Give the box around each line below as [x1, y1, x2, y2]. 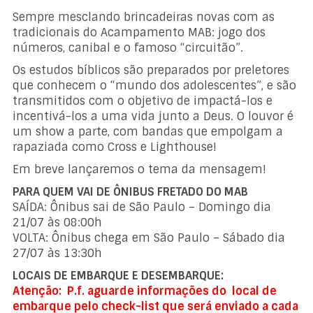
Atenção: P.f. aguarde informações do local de [13, 283, 277, 298]
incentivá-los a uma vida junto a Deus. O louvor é [13, 108, 294, 124]
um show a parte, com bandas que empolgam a [13, 124, 284, 139]
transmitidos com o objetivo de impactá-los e [13, 93, 273, 108]
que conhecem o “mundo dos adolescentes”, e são [13, 78, 297, 93]
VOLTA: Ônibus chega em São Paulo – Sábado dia [13, 230, 286, 245]
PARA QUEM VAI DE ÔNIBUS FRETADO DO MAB [13, 184, 249, 199]
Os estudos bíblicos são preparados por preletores [13, 62, 290, 78]
